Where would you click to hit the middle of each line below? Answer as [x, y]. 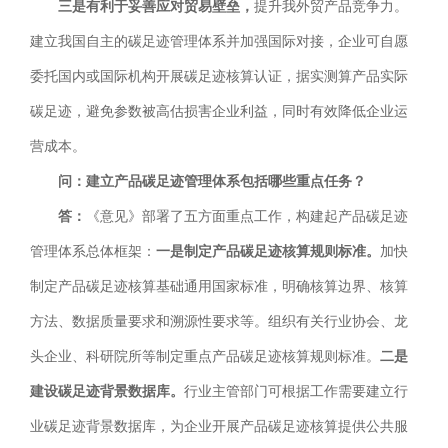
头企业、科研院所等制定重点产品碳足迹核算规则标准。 [205, 357]
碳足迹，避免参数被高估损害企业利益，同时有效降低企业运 [219, 112]
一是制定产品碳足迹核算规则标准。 [268, 252]
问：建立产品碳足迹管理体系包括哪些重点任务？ [212, 182]
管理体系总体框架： [93, 252]
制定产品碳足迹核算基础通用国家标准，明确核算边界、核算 [219, 287]
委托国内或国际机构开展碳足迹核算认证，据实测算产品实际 [219, 77]
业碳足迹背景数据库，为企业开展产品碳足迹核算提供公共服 [219, 427]
